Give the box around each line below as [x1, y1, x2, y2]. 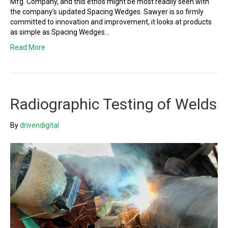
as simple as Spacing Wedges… [10, 27, 109, 36]
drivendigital [20, 121, 59, 129]
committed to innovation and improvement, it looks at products [10, 17, 212, 26]
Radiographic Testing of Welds [10, 95, 217, 113]
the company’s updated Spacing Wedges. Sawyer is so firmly [10, 7, 204, 16]
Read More [10, 43, 45, 51]
